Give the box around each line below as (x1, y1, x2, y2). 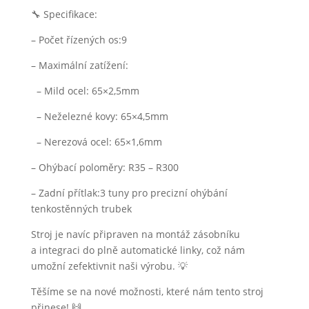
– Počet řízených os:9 (30, 33, 127, 46)
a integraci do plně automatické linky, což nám (30, 243, 245, 257)
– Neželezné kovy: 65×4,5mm (30, 110, 168, 123)
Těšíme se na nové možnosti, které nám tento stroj (30, 285, 263, 298)
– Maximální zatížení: (30, 59, 128, 72)
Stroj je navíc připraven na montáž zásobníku (30, 228, 240, 241)
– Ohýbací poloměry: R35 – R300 (30, 161, 179, 174)
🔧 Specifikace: (30, 8, 97, 21)
